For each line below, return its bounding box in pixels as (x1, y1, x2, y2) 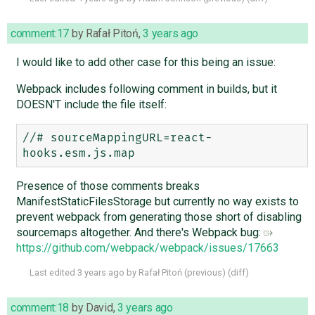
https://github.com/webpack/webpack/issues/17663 (15, 241, 279, 255)
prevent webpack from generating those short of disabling (15, 210, 302, 224)
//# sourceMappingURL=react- (22, 132, 212, 144)
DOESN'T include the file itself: (15, 98, 167, 112)
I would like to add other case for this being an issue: (15, 56, 276, 70)
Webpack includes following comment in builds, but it (15, 82, 277, 96)
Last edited (30, 267, 77, 278)
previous (187, 267, 222, 278)
